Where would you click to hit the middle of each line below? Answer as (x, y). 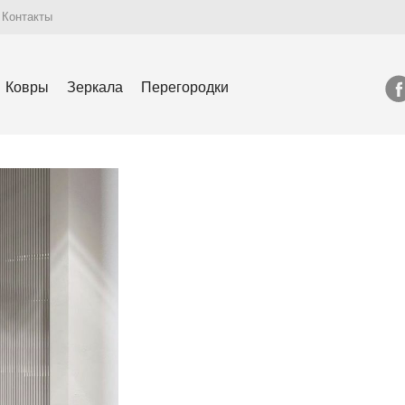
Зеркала (95, 87)
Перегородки (185, 87)
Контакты (27, 17)
